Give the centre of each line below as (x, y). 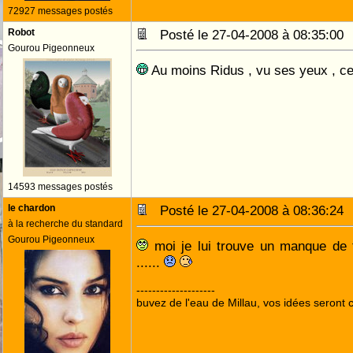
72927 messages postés (60, 11)
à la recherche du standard (65, 224)
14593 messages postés (60, 187)
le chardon (32, 208)
